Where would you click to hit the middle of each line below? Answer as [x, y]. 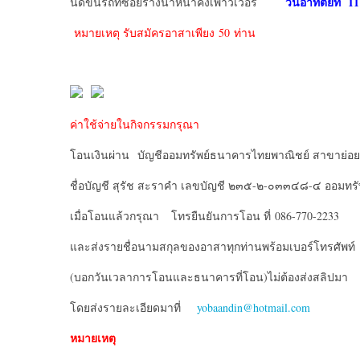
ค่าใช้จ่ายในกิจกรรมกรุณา [135, 124]
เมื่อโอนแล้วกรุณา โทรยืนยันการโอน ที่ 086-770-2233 [205, 216]
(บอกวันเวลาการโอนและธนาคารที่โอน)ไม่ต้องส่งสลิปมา [209, 277]
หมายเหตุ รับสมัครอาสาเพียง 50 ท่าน [165, 33]
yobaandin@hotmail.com [254, 307]
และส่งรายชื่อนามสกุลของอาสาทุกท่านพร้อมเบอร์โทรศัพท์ [213, 246]
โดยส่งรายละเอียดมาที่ [131, 307]
